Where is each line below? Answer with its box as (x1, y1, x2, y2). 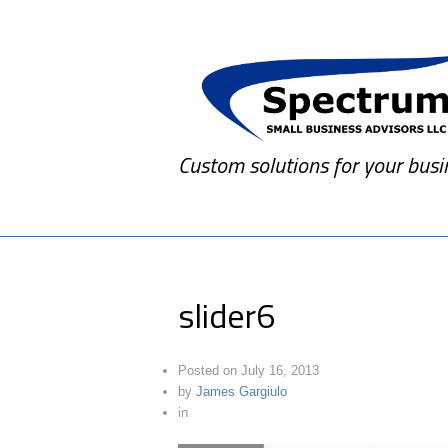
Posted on (178, 363, 238, 379)
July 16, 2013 (241, 363, 320, 379)
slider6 (178, 289, 276, 342)
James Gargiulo (196, 384, 288, 400)
